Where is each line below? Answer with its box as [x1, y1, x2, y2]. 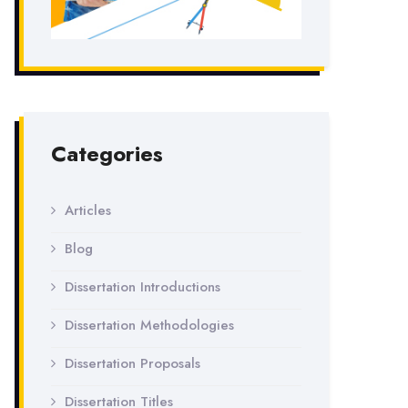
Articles [65, 200, 111, 220]
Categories [51, 138, 163, 169]
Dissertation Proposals [65, 353, 200, 373]
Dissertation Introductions [65, 277, 220, 297]
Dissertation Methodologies [65, 315, 234, 335]
